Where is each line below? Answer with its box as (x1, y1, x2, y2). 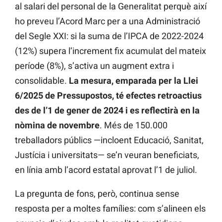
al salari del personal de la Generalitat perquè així (15, 1, 207, 12)
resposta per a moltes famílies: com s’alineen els (15, 203, 206, 214)
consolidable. (15, 75, 69, 86)
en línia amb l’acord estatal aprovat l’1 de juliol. (15, 165, 197, 175)
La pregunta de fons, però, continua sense (15, 188, 179, 199)
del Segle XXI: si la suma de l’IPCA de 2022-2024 (15, 31, 204, 42)
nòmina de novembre (15, 120, 100, 131)
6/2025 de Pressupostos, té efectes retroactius (15, 90, 202, 101)
